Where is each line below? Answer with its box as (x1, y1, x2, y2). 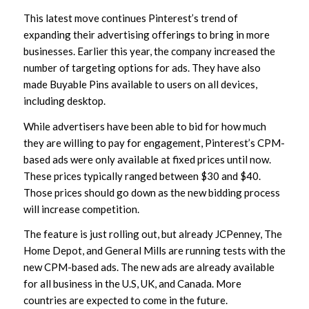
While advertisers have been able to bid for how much (23, 119, 266, 132)
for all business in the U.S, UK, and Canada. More (23, 277, 241, 290)
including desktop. (23, 94, 106, 107)
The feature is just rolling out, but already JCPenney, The (23, 228, 282, 241)
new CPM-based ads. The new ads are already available (23, 261, 275, 274)
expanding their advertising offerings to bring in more (23, 28, 270, 41)
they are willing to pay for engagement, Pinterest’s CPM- (23, 136, 285, 149)
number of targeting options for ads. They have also (23, 61, 261, 74)
